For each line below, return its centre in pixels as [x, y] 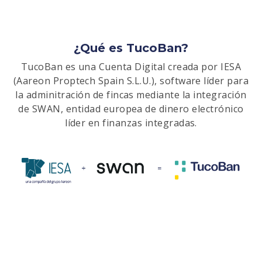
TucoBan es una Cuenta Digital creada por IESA [131, 66]
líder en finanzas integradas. [131, 123]
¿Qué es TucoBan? [131, 48]
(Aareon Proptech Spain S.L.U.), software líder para [131, 80]
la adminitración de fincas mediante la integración [131, 94]
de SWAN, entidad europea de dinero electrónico [131, 108]
